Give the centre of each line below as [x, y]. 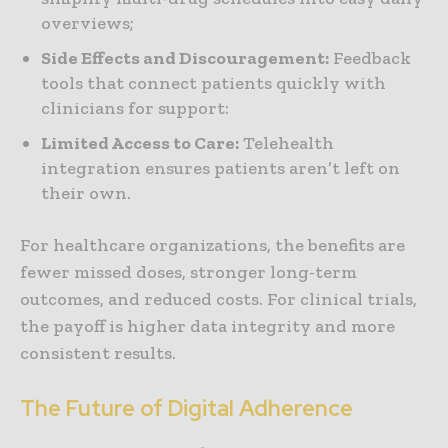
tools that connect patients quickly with [213, 83]
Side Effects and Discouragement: [185, 58]
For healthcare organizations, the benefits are [212, 245]
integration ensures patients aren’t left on [220, 168]
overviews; [87, 23]
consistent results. [98, 353]
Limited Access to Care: [140, 143]
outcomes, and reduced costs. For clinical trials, [218, 299]
